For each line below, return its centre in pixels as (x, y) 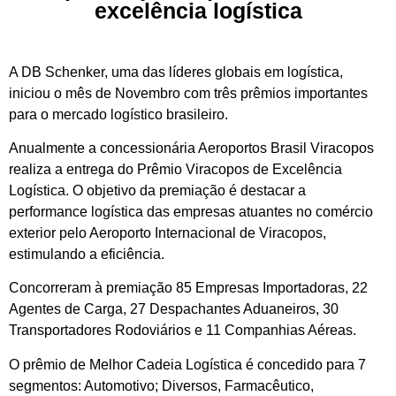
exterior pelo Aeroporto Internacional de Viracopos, (168, 233)
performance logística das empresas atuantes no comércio (191, 212)
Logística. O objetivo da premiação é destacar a (157, 191)
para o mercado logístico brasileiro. (118, 114)
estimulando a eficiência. (87, 255)
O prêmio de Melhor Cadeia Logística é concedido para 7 (187, 364)
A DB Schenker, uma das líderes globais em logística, (176, 72)
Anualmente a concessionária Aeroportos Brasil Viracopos (191, 148)
